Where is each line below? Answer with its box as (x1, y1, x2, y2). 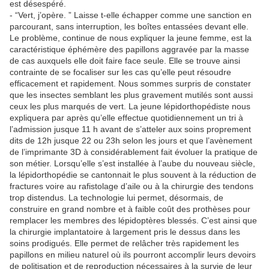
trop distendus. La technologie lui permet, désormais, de (10, 193, 223, 202)
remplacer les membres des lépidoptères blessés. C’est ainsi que (10, 216, 257, 225)
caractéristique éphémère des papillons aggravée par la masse (10, 44, 249, 54)
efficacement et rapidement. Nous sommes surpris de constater (10, 79, 251, 88)
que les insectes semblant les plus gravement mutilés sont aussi (10, 90, 253, 100)
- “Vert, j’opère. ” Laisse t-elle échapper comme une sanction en (10, 10, 252, 20)
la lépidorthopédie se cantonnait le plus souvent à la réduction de (10, 170, 256, 180)
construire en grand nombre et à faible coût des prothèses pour (10, 204, 250, 214)
